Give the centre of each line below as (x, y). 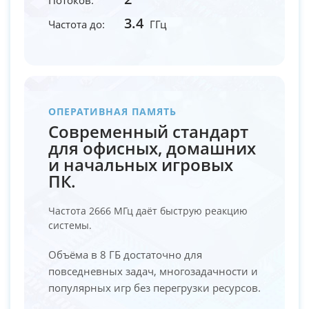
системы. (70, 225)
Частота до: (77, 24)
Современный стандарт (148, 131)
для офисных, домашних (152, 148)
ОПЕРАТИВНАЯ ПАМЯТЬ (112, 111)
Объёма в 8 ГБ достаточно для (125, 254)
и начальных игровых (141, 164)
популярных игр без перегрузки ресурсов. (154, 287)
